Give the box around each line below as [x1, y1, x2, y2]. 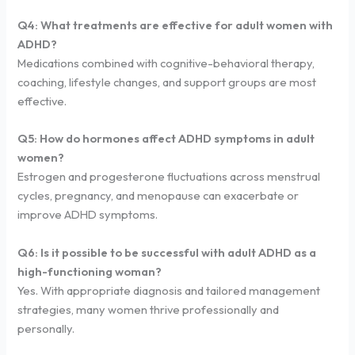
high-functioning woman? [17, 263, 162, 279]
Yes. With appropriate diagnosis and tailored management [17, 282, 321, 298]
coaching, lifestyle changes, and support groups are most [17, 74, 317, 90]
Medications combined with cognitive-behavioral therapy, [17, 55, 315, 71]
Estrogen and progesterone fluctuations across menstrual [17, 169, 321, 185]
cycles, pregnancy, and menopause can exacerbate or [17, 188, 300, 204]
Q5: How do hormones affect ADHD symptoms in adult [17, 131, 315, 147]
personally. [17, 320, 75, 336]
